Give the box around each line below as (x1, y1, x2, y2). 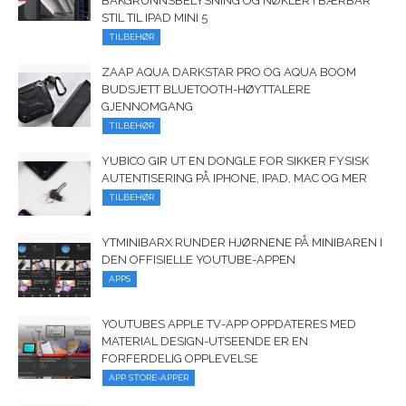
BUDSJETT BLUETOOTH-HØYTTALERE (101, 82, 311, 96)
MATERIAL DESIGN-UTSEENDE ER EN (101, 333, 308, 348)
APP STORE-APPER (109, 372, 188, 382)
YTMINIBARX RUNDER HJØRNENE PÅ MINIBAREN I (101, 235, 382, 249)
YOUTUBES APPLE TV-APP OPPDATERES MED (101, 316, 356, 331)
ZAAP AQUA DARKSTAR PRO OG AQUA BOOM (101, 64, 356, 79)
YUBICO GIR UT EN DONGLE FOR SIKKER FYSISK (101, 153, 369, 168)
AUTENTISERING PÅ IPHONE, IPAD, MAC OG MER (101, 170, 367, 185)
